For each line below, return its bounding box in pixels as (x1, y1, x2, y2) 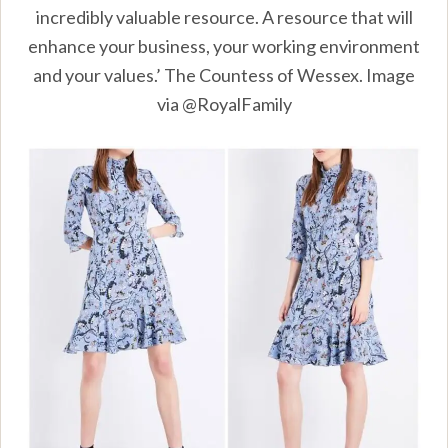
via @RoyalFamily (156, 92, 292, 115)
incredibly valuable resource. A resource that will (35, 5, 413, 28)
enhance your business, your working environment (28, 34, 420, 57)
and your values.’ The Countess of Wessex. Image (33, 63, 415, 86)
